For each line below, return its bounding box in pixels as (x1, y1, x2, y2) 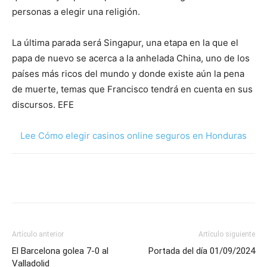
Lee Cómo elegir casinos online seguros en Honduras (20, 130, 247, 141)
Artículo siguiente (198, 230, 255, 238)
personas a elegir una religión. (12, 6, 140, 17)
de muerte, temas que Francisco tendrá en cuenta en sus (12, 83, 253, 95)
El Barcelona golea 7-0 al (12, 246, 108, 256)
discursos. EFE (12, 99, 74, 110)
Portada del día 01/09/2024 (148, 246, 255, 256)
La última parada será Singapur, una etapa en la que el (12, 37, 238, 48)
